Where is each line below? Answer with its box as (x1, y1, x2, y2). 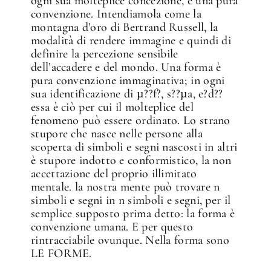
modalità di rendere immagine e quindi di (31, 33, 232, 48)
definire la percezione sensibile (31, 46, 178, 61)
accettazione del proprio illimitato (31, 166, 197, 181)
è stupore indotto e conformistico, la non (31, 152, 232, 168)
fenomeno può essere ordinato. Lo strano (31, 113, 230, 128)
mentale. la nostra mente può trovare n (31, 179, 220, 194)
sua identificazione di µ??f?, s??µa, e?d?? (31, 86, 223, 101)
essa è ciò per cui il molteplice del (31, 99, 194, 114)
